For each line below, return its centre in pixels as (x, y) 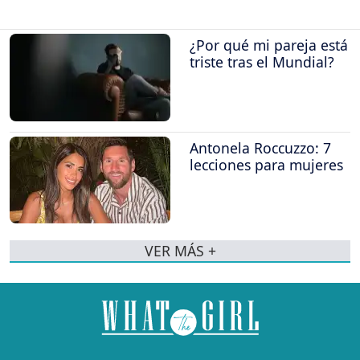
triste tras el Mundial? (262, 62)
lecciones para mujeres (266, 164)
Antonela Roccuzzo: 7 (260, 147)
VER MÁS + (180, 250)
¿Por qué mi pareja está (269, 45)
